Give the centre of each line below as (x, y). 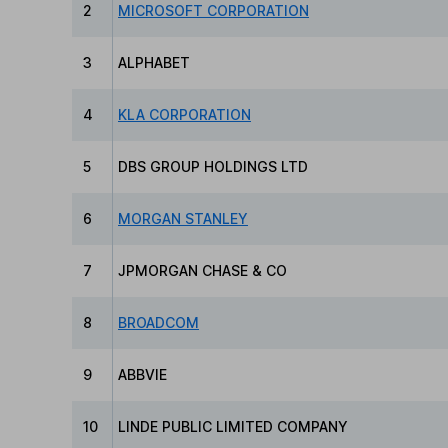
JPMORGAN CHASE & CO (202, 271)
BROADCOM (158, 323)
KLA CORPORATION (184, 115)
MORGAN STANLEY (183, 219)
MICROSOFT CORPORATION (213, 11)
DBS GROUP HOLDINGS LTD (213, 167)
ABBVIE (142, 375)
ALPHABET (154, 63)
